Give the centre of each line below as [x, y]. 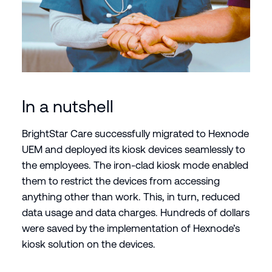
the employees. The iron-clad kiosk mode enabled [135, 165]
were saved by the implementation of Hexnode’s [131, 229]
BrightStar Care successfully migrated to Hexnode [135, 134]
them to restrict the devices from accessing [121, 181]
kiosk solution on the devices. [88, 244]
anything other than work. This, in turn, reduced [131, 197]
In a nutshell [67, 107]
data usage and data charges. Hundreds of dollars [135, 213]
